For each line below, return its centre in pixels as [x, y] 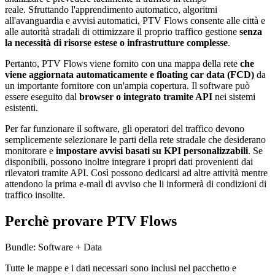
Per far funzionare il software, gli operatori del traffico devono [125, 129]
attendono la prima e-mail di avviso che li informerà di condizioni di [136, 184]
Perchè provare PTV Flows [91, 221]
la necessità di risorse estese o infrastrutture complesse [116, 43]
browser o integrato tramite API [146, 97]
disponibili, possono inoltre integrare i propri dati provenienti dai [129, 162]
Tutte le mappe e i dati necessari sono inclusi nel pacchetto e [121, 268]
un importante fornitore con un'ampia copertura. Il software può [127, 86]
